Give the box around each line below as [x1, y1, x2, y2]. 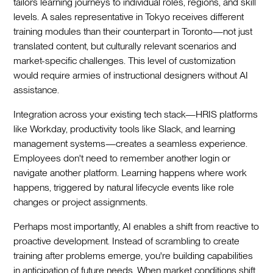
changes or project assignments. [13, 196, 148, 208]
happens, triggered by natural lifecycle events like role [13, 181, 235, 193]
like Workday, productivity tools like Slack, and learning [13, 122, 236, 135]
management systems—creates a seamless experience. [13, 137, 248, 149]
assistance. [13, 83, 60, 96]
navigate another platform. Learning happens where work [13, 166, 247, 179]
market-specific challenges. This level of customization [13, 54, 236, 66]
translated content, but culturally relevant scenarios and [13, 40, 237, 52]
